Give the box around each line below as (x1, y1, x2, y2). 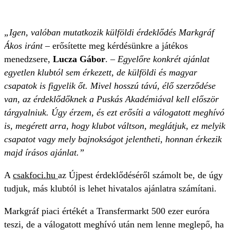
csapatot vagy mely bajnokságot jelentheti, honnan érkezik (4, 134, 222, 145)
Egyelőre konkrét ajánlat (118, 54, 209, 65)
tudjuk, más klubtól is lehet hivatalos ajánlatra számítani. (4, 183, 217, 194)
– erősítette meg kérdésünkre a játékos (43, 41, 188, 51)
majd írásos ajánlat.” (4, 147, 84, 158)
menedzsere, (4, 54, 53, 65)
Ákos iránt (4, 41, 43, 51)
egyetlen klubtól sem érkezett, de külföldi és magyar (4, 67, 197, 78)
